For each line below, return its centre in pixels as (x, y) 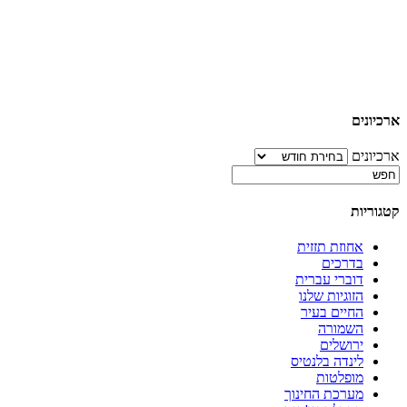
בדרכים (342, 263)
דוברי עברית (329, 280)
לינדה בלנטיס (327, 362)
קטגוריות (375, 212)
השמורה (341, 329)
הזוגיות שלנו (331, 296)
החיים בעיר (332, 313)
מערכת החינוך (324, 394)
